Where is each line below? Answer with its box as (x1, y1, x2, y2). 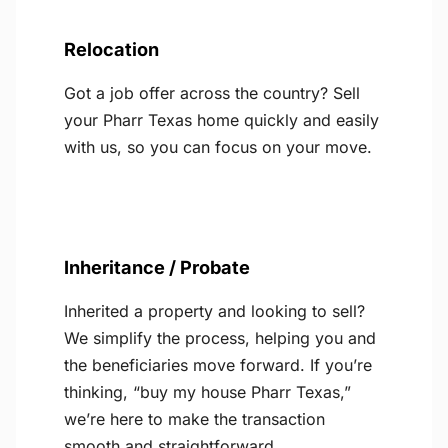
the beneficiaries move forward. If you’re (64, 355, 372, 376)
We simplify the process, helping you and (64, 328, 376, 349)
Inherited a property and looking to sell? (64, 301, 365, 322)
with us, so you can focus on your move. (64, 137, 372, 158)
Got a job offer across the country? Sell (64, 83, 360, 104)
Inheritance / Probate (64, 256, 250, 279)
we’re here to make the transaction (64, 409, 325, 430)
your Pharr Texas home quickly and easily (64, 110, 379, 131)
